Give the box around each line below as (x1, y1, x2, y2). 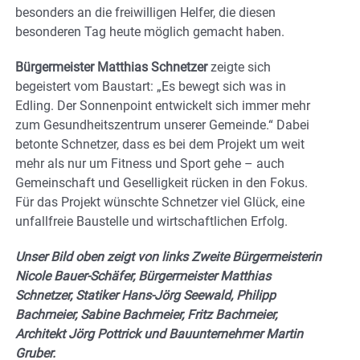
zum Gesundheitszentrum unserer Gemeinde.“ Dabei (15, 117, 309, 133)
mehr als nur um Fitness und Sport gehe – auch (15, 155, 284, 171)
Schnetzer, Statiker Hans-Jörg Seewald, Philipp (15, 287, 276, 303)
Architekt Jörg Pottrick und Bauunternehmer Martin (15, 325, 303, 342)
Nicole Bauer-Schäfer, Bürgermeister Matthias (15, 268, 271, 284)
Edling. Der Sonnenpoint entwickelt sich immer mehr (15, 97, 310, 113)
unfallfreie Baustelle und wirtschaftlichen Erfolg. (15, 213, 288, 229)
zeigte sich (207, 59, 271, 75)
